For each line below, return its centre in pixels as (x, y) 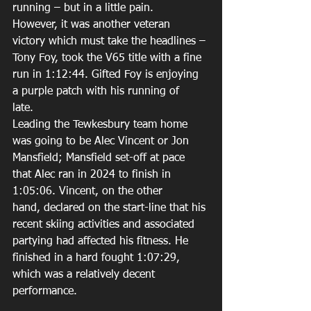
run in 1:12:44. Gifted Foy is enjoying (107, 75)
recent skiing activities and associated (105, 225)
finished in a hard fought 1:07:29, (98, 258)
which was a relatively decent (85, 275)
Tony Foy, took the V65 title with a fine (109, 58)
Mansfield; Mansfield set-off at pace (100, 158)
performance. (47, 291)
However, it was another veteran (93, 25)
